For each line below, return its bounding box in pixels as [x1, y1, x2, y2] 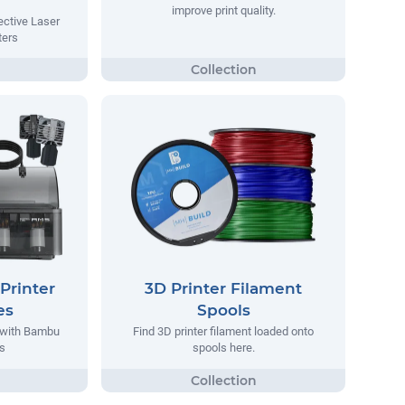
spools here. [192, 341, 255, 355]
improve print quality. [171, 4, 276, 17]
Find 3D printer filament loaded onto [133, 325, 314, 339]
